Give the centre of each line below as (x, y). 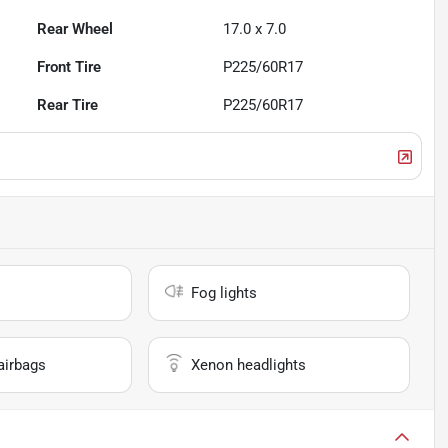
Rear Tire (68, 105)
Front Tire (69, 67)
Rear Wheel (75, 29)
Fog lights (224, 293)
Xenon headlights (249, 365)
